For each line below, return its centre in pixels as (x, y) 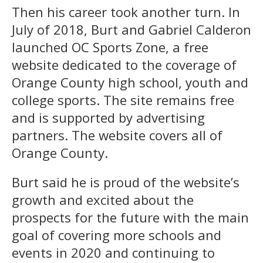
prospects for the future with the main (130, 217)
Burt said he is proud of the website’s (126, 182)
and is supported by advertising (108, 117)
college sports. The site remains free (123, 100)
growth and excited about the (103, 199)
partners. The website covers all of (117, 135)
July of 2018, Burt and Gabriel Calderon (131, 29)
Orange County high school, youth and (130, 82)
